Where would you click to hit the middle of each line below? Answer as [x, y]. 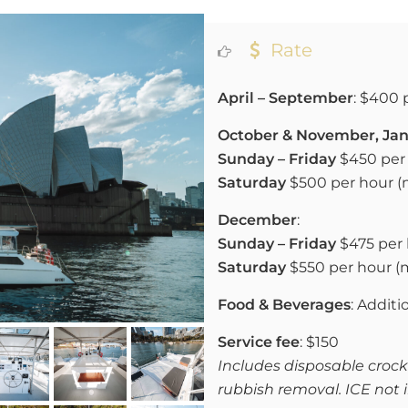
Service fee [259, 342]
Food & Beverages [284, 305]
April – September [286, 98]
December [257, 220]
